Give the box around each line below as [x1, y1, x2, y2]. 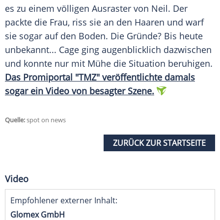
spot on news [25, 115, 66, 125]
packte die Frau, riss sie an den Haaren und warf [5, 16, 204, 28]
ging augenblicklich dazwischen [79, 44, 212, 56]
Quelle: [5, 115, 25, 125]
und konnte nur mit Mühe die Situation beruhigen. [5, 57, 213, 70]
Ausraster [92, 2, 131, 15]
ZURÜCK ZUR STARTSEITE [113, 137, 206, 149]
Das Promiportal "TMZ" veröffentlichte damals [5, 71, 195, 83]
